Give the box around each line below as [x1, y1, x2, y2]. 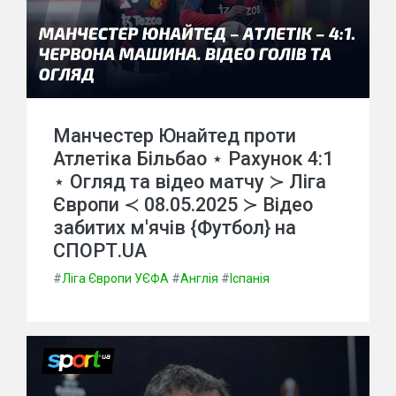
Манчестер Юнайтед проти [53, 125, 296, 147]
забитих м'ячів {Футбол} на [53, 217, 296, 239]
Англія [180, 271, 218, 286]
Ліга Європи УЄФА [62, 271, 169, 286]
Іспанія [230, 271, 270, 286]
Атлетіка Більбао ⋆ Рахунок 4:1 [53, 148, 333, 170]
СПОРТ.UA [53, 240, 147, 262]
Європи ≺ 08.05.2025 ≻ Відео [53, 194, 313, 216]
